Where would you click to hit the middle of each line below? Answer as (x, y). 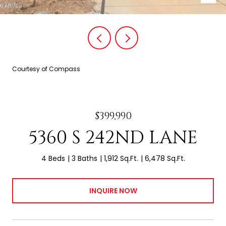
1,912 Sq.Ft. (121, 158)
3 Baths (84, 158)
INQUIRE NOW (113, 190)
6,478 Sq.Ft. (165, 158)
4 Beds (53, 158)
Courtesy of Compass (46, 69)
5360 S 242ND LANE (113, 138)
